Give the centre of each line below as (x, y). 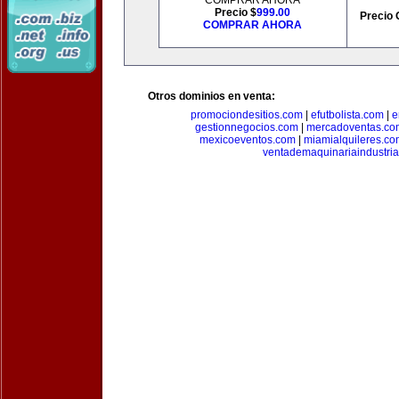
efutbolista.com (347, 115)
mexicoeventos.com (248, 140)
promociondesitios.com (246, 115)
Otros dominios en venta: (212, 96)
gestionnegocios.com (247, 127)
